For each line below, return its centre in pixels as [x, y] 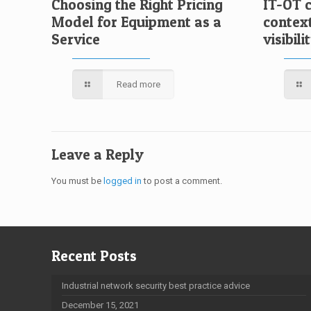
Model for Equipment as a [137, 22]
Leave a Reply [98, 154]
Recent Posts [94, 256]
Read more [139, 84]
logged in [123, 181]
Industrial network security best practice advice [156, 286]
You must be [78, 181]
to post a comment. [182, 181]
